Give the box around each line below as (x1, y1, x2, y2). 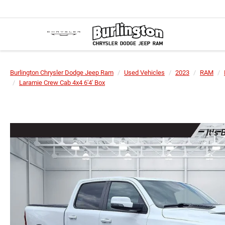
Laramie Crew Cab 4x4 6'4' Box (19, 79, 105, 86)
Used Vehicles (124, 69, 165, 76)
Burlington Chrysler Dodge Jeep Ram (10, 69, 114, 76)
